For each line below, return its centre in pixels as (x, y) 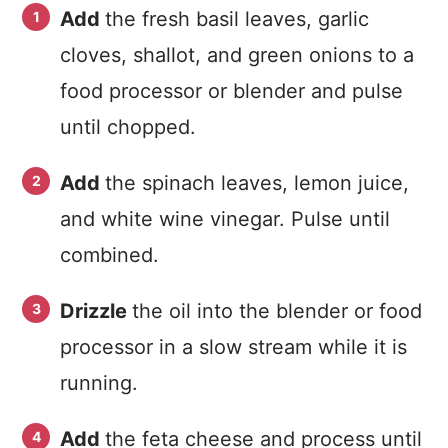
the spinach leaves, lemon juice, (257, 183)
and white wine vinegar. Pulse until (225, 219)
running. (99, 383)
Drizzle (96, 311)
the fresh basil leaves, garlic (237, 19)
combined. (109, 255)
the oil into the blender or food (277, 311)
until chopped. (128, 127)
